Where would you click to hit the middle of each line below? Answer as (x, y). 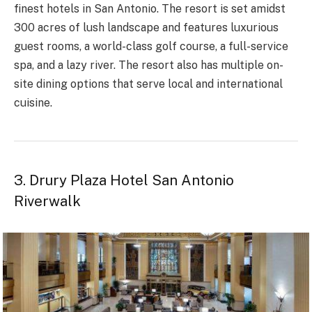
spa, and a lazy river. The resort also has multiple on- (149, 65)
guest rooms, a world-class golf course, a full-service (151, 47)
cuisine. (33, 103)
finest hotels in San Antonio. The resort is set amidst (150, 9)
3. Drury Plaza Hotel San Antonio (124, 181)
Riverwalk (47, 202)
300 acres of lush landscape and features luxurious (146, 28)
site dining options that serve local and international (148, 84)
